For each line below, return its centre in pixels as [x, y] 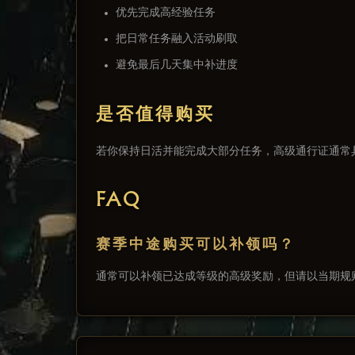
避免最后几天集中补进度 [177, 65]
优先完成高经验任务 [166, 12]
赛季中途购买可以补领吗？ [196, 244]
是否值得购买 [155, 114]
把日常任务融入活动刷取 [177, 38]
